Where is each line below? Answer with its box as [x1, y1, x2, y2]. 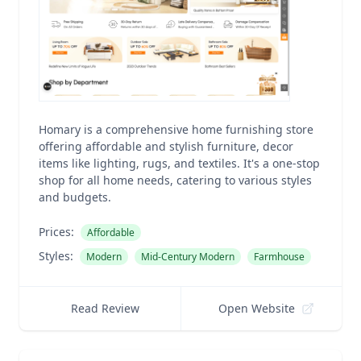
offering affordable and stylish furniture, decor [39, 139, 293, 154]
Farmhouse [254, 250, 305, 263]
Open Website [218, 301, 296, 316]
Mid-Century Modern [141, 250, 234, 263]
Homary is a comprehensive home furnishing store [39, 122, 313, 137]
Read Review [70, 301, 139, 316]
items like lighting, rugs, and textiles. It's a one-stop [39, 156, 320, 171]
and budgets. [39, 189, 111, 205]
